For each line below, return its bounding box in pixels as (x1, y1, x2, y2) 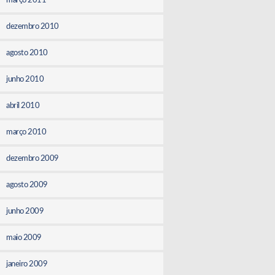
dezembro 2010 (6, 22, 59, 31)
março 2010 (6, 128, 47, 136)
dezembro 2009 (6, 154, 59, 163)
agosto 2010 (6, 48, 48, 57)
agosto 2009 (6, 180, 48, 189)
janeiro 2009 (6, 260, 48, 268)
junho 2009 (6, 207, 44, 215)
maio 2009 (6, 233, 42, 242)
